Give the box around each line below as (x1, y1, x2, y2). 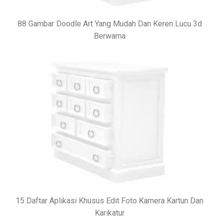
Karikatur (94, 208, 125, 218)
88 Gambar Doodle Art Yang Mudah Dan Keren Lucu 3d (17, 19, 202, 29)
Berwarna (93, 31, 126, 41)
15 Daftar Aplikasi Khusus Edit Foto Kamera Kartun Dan (16, 196, 203, 206)
